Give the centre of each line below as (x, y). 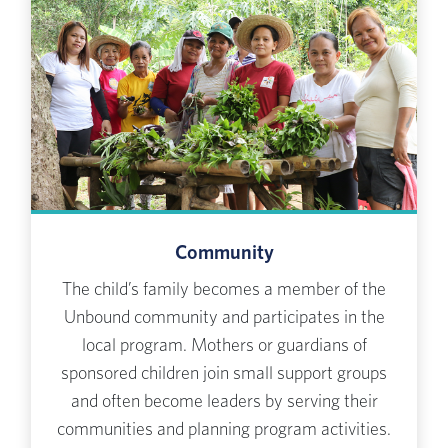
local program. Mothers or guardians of (224, 346)
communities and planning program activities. (224, 430)
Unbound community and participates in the (224, 318)
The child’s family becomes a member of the (224, 290)
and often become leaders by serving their (224, 402)
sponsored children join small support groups (224, 374)
